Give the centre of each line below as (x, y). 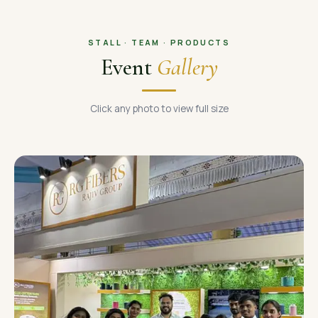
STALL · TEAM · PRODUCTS (159, 42)
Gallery (187, 67)
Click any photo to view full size (159, 109)
